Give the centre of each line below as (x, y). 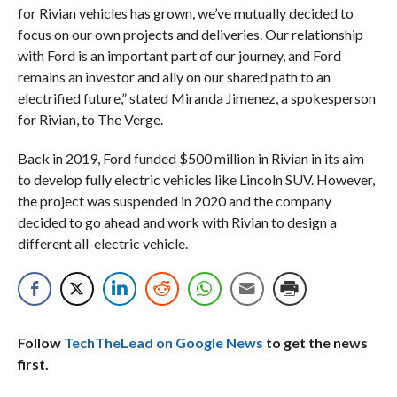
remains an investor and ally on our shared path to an (174, 76)
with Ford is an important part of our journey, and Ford (179, 55)
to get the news (315, 342)
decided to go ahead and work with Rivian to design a (177, 222)
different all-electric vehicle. (102, 243)
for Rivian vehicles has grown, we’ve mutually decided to (185, 12)
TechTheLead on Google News (163, 342)
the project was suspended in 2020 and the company (174, 200)
